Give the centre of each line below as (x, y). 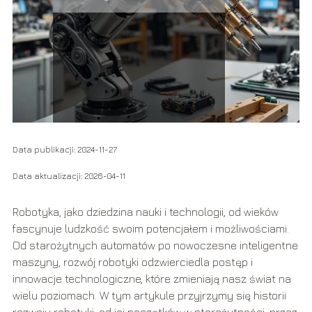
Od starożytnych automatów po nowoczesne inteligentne (155, 245)
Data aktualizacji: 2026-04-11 (69, 176)
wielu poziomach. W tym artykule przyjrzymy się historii (149, 296)
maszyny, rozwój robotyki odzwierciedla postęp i (132, 262)
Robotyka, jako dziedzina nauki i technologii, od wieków (145, 212)
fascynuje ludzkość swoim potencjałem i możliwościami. (150, 229)
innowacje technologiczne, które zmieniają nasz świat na (151, 279)
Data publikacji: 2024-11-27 (64, 150)
